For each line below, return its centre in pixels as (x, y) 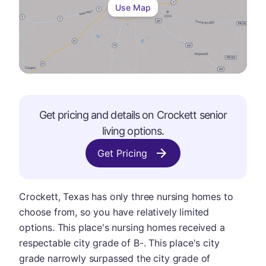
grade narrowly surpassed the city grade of (115, 258)
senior (212, 115)
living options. (133, 131)
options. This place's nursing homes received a (122, 227)
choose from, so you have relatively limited (114, 212)
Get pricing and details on (98, 115)
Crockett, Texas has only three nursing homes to (126, 197)
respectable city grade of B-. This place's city (119, 243)
